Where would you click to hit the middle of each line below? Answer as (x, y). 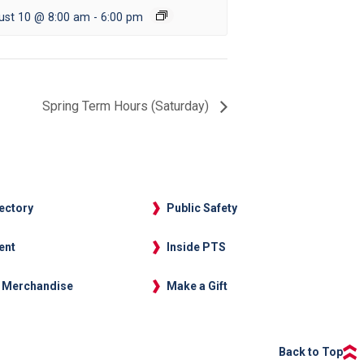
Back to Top (311, 352)
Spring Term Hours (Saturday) (127, 106)
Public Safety (202, 208)
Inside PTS (197, 247)
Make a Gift (197, 286)
